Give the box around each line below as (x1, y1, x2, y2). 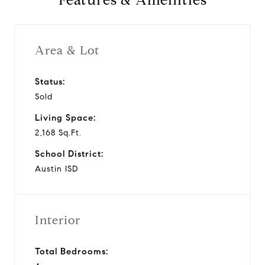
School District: (35, 148, 104, 159)
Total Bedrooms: (35, 245, 108, 257)
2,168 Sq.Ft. (35, 127, 82, 138)
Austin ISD (35, 163, 78, 174)
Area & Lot (35, 43, 99, 58)
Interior (35, 212, 80, 228)
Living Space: (35, 112, 96, 123)
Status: (35, 76, 65, 87)
